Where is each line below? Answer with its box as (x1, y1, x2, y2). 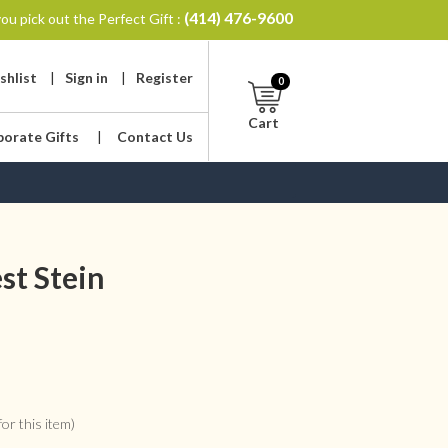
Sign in (65, 69, 109, 86)
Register (136, 69, 194, 86)
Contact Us (117, 128, 194, 145)
